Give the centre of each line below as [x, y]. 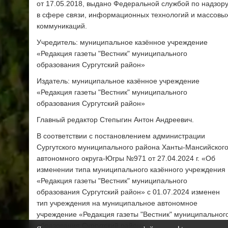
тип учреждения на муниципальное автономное [117, 203]
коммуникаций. [62, 26]
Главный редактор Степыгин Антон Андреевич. [115, 120]
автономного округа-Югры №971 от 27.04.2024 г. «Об [126, 159]
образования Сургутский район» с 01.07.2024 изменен [128, 192]
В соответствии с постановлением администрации [121, 136]
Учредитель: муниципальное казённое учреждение [122, 42]
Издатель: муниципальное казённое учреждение [118, 81]
